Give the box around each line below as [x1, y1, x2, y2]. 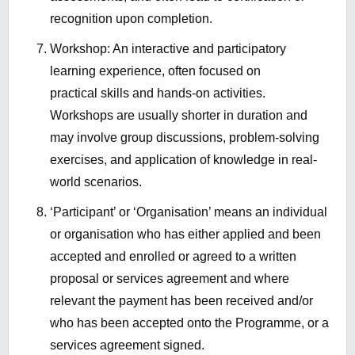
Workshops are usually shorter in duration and [50, 109, 307, 123]
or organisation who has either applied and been [50, 227, 321, 242]
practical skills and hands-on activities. [50, 86, 265, 101]
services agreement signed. [50, 338, 204, 353]
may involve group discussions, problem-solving [50, 131, 319, 145]
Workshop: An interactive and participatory [50, 42, 286, 56]
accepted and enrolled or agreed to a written [50, 250, 296, 264]
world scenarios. [50, 175, 142, 189]
